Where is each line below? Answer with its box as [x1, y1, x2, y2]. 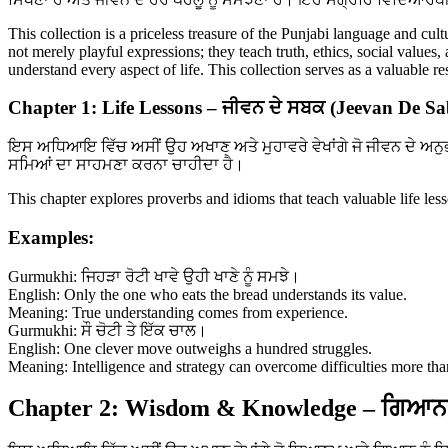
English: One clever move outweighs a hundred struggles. [8, 339, 372, 357]
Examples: [8, 226, 94, 248]
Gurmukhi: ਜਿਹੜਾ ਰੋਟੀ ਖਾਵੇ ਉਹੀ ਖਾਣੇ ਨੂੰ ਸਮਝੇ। [8, 267, 300, 285]
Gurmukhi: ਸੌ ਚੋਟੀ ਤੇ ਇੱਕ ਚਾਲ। [8, 321, 207, 339]
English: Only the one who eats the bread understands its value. [8, 285, 407, 303]
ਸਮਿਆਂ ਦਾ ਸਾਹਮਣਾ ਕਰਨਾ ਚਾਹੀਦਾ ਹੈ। [8, 156, 244, 174]
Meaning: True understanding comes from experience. [8, 303, 348, 321]
